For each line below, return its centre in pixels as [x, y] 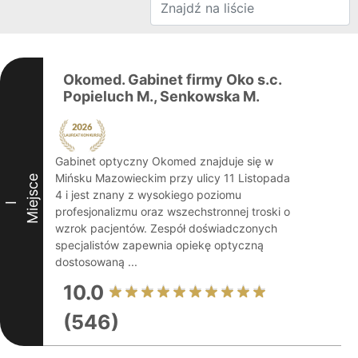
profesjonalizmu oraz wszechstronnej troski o [173, 211]
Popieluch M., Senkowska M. [161, 96]
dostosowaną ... [96, 262]
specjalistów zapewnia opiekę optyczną [159, 245]
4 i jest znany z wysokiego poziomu [148, 195]
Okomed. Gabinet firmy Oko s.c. [172, 80]
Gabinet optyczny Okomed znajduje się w [164, 161]
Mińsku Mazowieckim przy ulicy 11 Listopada [173, 178]
